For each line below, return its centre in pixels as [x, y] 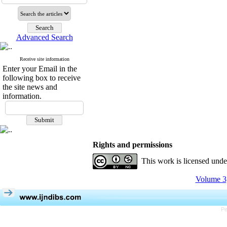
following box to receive [42, 78]
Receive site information [44, 59]
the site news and [30, 87]
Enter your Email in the [40, 69]
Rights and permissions [133, 145]
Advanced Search [44, 37]
